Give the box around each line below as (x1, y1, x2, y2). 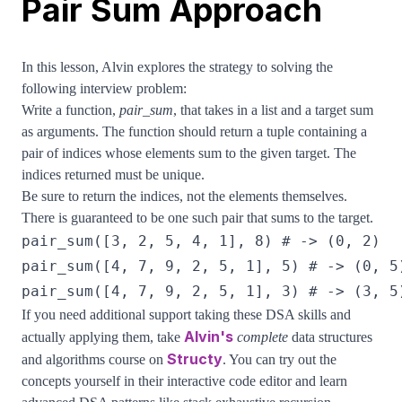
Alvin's (184, 328, 233, 345)
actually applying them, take (22, 329, 184, 345)
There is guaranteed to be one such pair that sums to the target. (22, 210, 373, 225)
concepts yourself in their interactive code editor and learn (22, 373, 347, 389)
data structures (288, 329, 372, 345)
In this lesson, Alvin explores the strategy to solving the (22, 59, 333, 74)
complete (237, 329, 288, 345)
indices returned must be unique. (22, 167, 205, 182)
